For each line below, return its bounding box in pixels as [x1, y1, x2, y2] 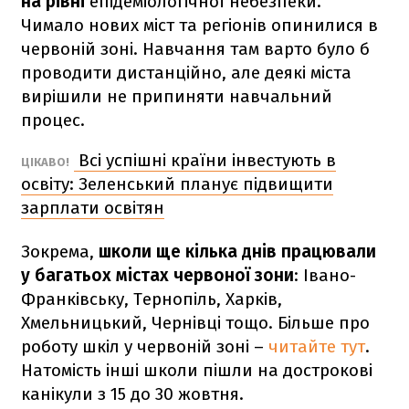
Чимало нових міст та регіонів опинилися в [21, 14, 378, 36]
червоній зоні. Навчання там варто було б [21, 37, 370, 59]
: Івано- [294, 264, 356, 286]
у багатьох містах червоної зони [21, 264, 294, 286]
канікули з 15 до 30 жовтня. [21, 383, 244, 404]
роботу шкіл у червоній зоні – [21, 335, 268, 357]
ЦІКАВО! [21, 154, 69, 169]
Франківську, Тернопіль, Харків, [21, 288, 282, 309]
